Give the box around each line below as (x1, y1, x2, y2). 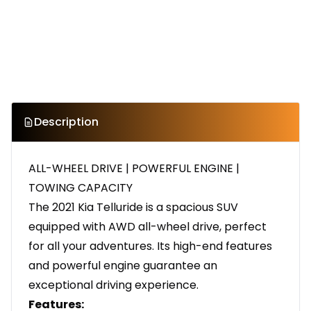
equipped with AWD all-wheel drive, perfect (28, 219, 267, 235)
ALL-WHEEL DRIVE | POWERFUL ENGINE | (28, 160, 239, 177)
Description (34, 114, 99, 131)
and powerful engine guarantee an (28, 258, 217, 274)
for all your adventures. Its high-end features (28, 238, 272, 255)
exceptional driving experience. (28, 277, 199, 294)
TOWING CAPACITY (28, 180, 133, 196)
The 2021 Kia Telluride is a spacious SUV (28, 199, 238, 216)
